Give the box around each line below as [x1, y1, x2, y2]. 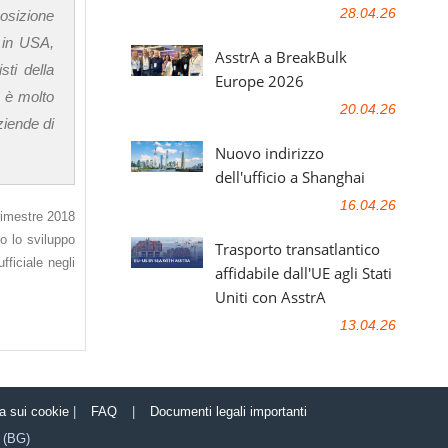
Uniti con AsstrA [215, 287, 326, 307]
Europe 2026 [215, 71, 304, 91]
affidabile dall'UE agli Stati [215, 263, 392, 283]
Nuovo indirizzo [215, 143, 324, 163]
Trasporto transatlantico [215, 239, 380, 259]
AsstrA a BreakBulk [215, 47, 347, 67]
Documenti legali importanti [150, 404, 307, 419]
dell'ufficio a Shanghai [215, 167, 365, 187]
